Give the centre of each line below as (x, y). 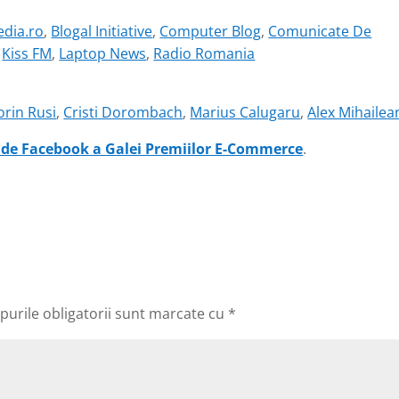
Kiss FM (27, 54)
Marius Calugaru (245, 113)
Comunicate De (320, 32)
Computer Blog (211, 32)
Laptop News (103, 54)
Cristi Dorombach (123, 113)
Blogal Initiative (102, 32)
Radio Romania (204, 54)
